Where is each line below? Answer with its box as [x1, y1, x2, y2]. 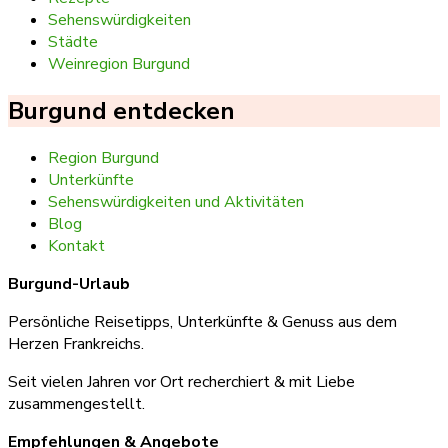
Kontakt [48, 234, 105, 257]
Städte [48, 31, 98, 54]
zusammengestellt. [8, 392, 145, 415]
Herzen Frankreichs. [8, 332, 144, 355]
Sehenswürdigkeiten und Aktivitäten [48, 190, 304, 213]
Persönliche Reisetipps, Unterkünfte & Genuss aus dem [8, 310, 397, 333]
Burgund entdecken [8, 95, 235, 128]
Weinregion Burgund [48, 53, 190, 76]
